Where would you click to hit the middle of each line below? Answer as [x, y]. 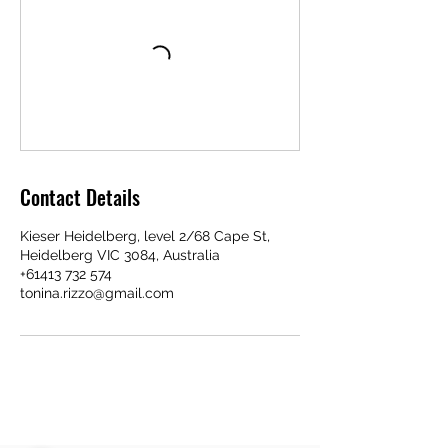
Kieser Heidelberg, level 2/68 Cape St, [145, 236]
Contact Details [80, 197]
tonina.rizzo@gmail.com [97, 293]
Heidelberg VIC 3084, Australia [120, 255]
